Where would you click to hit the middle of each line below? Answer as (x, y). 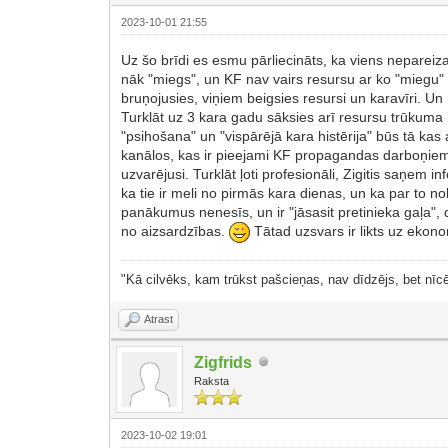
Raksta (212, 380)
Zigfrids (223, 362)
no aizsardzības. (175, 231)
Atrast (159, 318)
